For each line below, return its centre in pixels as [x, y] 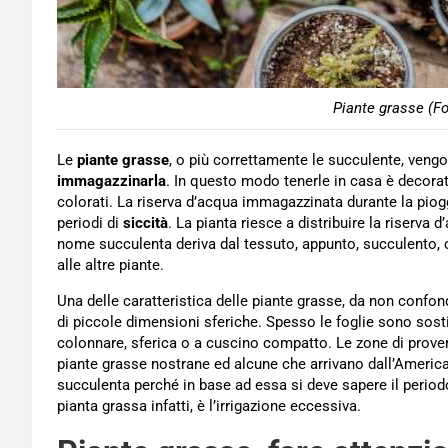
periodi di [90, 223]
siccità [145, 223]
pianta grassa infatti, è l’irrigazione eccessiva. [209, 406]
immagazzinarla [111, 181]
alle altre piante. [110, 265]
